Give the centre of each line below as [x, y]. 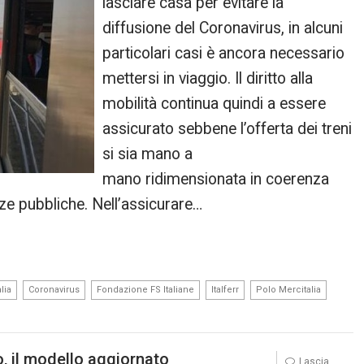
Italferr [225, 289]
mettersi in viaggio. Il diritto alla [208, 78]
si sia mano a [148, 154]
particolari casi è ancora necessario [224, 53]
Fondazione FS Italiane [145, 289]
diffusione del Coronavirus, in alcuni [223, 28]
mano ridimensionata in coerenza [216, 179]
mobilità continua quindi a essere [214, 103]
